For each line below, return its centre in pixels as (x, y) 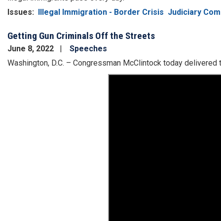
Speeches (88, 49)
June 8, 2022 (32, 49)
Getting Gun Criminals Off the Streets (81, 36)
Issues (20, 12)
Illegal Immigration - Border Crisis (101, 12)
